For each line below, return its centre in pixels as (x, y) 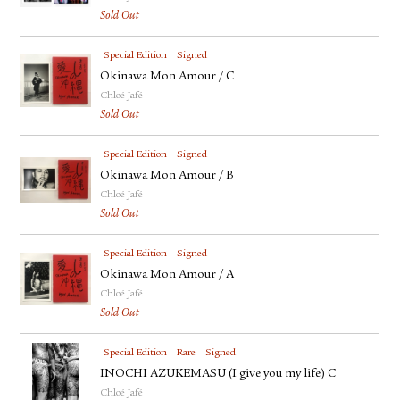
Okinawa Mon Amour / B (167, 175)
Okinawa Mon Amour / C (167, 76)
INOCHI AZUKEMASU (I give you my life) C (218, 374)
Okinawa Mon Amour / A (167, 275)
